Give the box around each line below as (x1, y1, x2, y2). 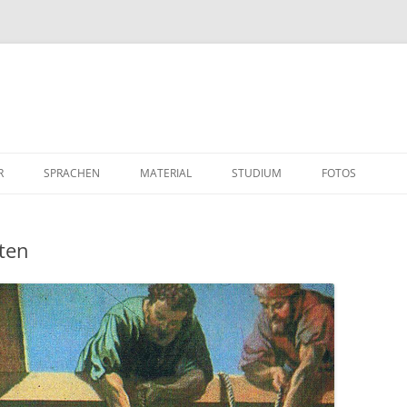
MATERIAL (140, 165, 192, 181)
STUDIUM (232, 165, 282, 181)
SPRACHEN (44, 165, 100, 181)
